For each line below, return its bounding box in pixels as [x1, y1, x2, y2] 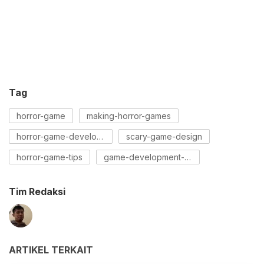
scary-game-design [126, 131, 202, 142]
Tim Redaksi [9, 186, 65, 198]
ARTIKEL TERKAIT [9, 244, 93, 256]
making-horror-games [87, 111, 171, 121]
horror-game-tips [16, 152, 82, 163]
